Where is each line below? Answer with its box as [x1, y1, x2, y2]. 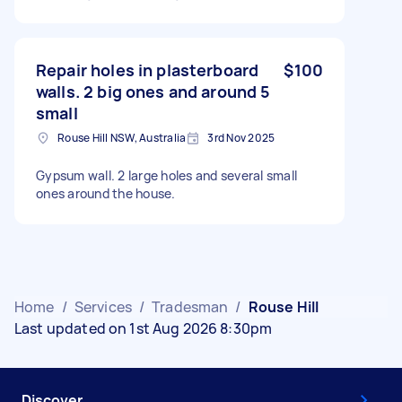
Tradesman [152, 296, 229, 317]
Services [74, 296, 132, 317]
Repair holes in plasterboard [36, 58, 259, 81]
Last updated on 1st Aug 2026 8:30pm [14, 318, 273, 338]
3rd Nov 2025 [207, 129, 275, 145]
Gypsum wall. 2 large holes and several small [36, 166, 297, 184]
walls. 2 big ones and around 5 [36, 80, 271, 102]
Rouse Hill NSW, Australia [57, 129, 187, 145]
